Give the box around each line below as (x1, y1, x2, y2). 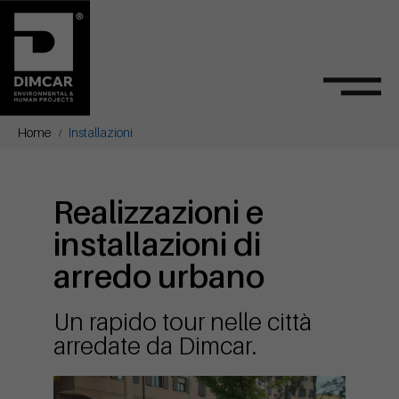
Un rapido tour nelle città (53, 307, 312, 336)
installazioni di (53, 224, 261, 263)
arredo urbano (53, 256, 265, 295)
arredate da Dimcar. (53, 331, 256, 360)
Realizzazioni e (53, 192, 264, 231)
